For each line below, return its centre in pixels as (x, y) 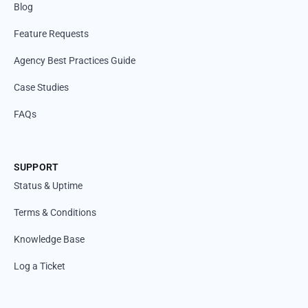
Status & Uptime (48, 186)
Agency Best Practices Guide (75, 61)
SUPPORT (36, 167)
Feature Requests (51, 34)
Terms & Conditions (55, 213)
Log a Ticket (40, 266)
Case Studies (41, 88)
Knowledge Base (49, 240)
